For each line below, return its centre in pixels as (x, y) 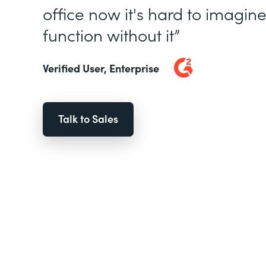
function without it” (111, 34)
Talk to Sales (88, 118)
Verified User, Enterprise (101, 68)
